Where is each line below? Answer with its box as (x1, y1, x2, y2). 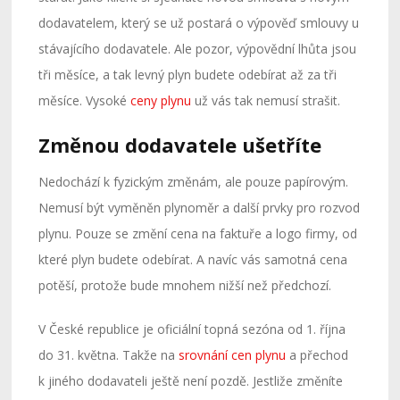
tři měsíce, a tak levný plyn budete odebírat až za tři (38, 66, 337, 83)
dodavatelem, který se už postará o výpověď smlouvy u (38, 14, 360, 31)
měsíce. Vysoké (38, 92, 131, 109)
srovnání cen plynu (179, 346, 287, 363)
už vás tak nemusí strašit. (191, 92, 341, 109)
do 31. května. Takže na (38, 346, 179, 363)
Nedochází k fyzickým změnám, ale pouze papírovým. (38, 173, 349, 190)
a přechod (286, 346, 349, 363)
